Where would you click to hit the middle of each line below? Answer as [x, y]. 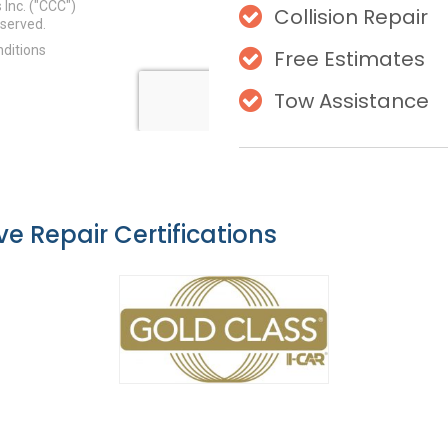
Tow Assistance [351, 101]
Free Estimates [349, 59]
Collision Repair [348, 17]
